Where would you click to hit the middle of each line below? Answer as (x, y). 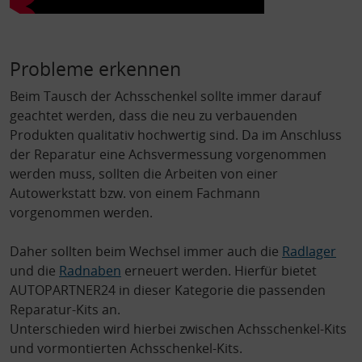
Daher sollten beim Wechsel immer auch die (146, 251)
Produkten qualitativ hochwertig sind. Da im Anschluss (176, 135)
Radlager (309, 251)
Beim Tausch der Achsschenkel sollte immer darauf (165, 96)
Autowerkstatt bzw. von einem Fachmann (135, 193)
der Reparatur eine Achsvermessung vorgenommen (168, 154)
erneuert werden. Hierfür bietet (219, 270)
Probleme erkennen (95, 68)
